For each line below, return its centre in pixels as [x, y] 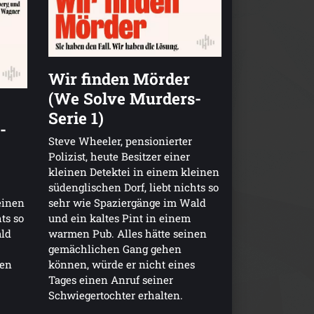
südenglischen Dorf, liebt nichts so [133, 187]
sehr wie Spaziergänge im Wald [127, 202]
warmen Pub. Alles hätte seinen [127, 233]
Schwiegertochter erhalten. [115, 295]
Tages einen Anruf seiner [110, 279]
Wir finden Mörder [119, 78]
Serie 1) [76, 117]
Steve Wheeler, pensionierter [120, 141]
